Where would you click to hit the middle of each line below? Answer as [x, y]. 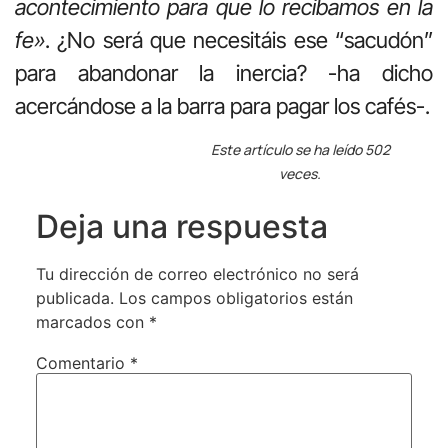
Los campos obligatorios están [235, 298]
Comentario [82, 362]
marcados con [92, 322]
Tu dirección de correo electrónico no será [197, 274]
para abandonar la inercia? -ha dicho [224, 73]
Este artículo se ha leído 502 [300, 150]
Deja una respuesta [181, 227]
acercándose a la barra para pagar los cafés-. [222, 106]
